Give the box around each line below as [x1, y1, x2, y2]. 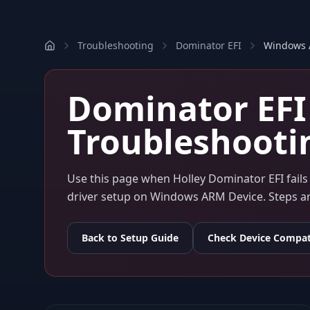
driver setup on [67, 189, 150, 204]
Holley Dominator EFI [173, 171, 284, 186]
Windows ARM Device [150, 189, 263, 204]
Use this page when [67, 171, 173, 186]
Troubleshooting [77, 39, 154, 52]
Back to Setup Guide [82, 231, 179, 244]
